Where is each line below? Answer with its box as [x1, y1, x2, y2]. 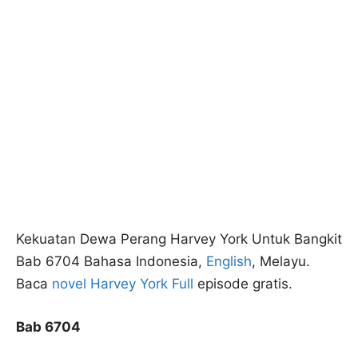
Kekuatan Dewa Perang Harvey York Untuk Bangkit [16, 231, 342, 247]
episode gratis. [193, 276, 292, 292]
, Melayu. [252, 253, 310, 269]
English [206, 253, 252, 269]
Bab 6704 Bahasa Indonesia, [16, 253, 206, 269]
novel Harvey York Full [52, 276, 193, 292]
